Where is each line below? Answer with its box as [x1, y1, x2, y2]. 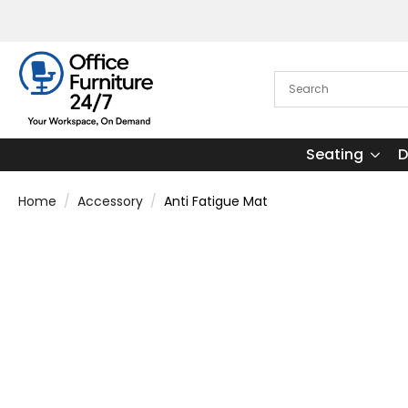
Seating [305, 143, 363, 165]
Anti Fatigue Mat [164, 191, 268, 210]
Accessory [77, 191, 143, 210]
